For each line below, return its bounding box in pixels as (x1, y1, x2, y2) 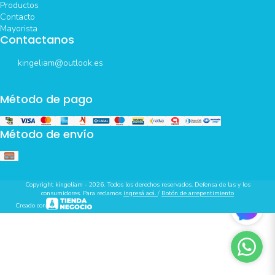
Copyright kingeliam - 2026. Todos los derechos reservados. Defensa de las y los (25, 180, 250, 190)
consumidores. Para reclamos (41, 189, 123, 198)
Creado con (15, 201, 46, 210)
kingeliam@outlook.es (18, 56, 103, 69)
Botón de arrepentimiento (161, 189, 234, 198)
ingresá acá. (123, 189, 158, 198)
